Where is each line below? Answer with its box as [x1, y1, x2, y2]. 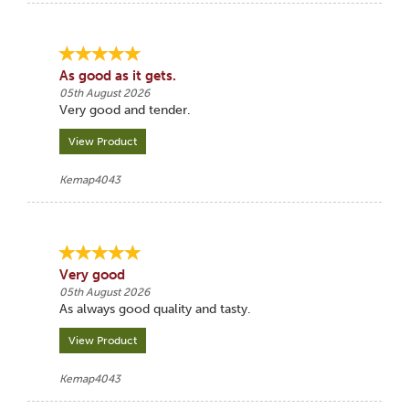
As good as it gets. [58, 68, 176, 84]
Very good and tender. [58, 102, 191, 118]
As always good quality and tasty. [58, 301, 251, 317]
